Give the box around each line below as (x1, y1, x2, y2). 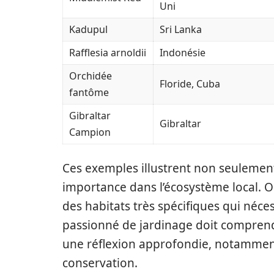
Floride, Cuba (160, 77, 220, 91)
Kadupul (69, 23, 108, 36)
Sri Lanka (160, 23, 202, 36)
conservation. (62, 255, 138, 271)
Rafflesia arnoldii (69, 46, 146, 59)
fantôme (69, 86, 109, 99)
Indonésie (160, 46, 206, 59)
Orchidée (69, 69, 112, 83)
